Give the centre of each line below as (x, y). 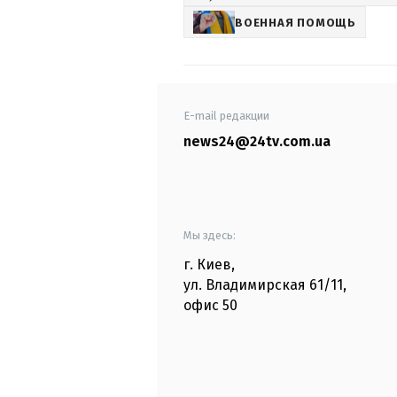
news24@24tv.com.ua (257, 142)
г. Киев (207, 265)
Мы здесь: (210, 236)
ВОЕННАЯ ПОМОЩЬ (296, 22)
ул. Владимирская (245, 285)
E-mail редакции (226, 116)
